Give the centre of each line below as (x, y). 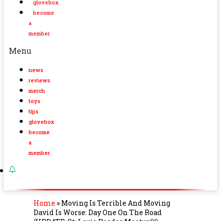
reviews (39, 80)
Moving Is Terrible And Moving (116, 203)
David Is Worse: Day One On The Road (98, 212)
